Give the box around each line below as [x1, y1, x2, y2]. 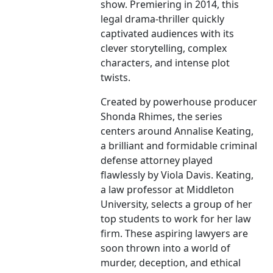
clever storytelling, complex [101, 41, 227, 55]
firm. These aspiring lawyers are [101, 227, 249, 241]
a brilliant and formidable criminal [101, 139, 258, 153]
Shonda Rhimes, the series [101, 110, 223, 124]
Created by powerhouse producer [101, 95, 258, 109]
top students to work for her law [101, 212, 252, 226]
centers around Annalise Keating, [101, 124, 254, 138]
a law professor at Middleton [101, 183, 235, 197]
